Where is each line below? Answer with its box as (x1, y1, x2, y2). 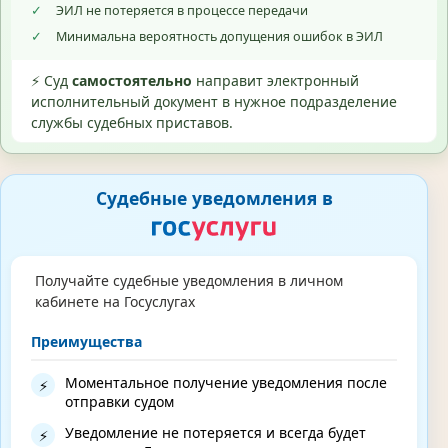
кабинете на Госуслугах (34, 291, 195, 311)
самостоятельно (72, 71, 192, 91)
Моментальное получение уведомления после (65, 373, 387, 393)
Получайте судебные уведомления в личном (34, 270, 343, 290)
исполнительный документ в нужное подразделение (31, 92, 397, 112)
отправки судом (65, 392, 174, 412)
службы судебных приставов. (31, 113, 233, 133)
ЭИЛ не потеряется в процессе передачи (56, 2, 308, 20)
